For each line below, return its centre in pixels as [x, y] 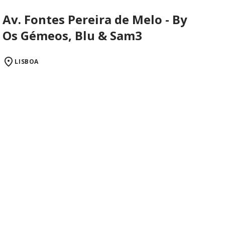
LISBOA [27, 62]
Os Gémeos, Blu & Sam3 [73, 36]
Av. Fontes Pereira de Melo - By [95, 20]
